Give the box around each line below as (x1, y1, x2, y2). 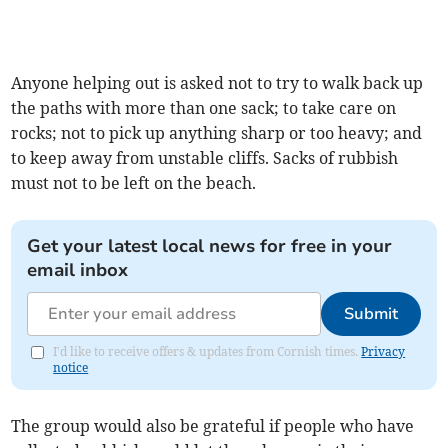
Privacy (361, 344, 406, 359)
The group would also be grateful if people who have (11, 416, 415, 436)
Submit (343, 303, 398, 325)
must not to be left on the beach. (11, 173, 257, 193)
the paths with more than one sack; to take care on (11, 98, 397, 118)
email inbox (27, 258, 129, 282)
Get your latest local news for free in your (27, 234, 393, 258)
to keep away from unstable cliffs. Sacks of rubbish (11, 148, 399, 168)
